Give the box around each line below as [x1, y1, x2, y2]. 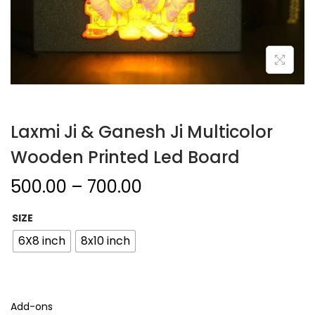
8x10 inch [81, 233, 130, 249]
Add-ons [11, 300, 53, 314]
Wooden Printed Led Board [11, 146, 240, 169]
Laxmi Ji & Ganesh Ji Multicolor [11, 120, 273, 143]
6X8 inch [18, 233, 65, 249]
